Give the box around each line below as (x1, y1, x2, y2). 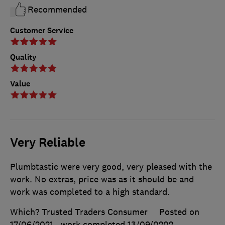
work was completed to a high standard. (10, 186, 170, 197)
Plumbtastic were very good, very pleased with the (10, 161, 212, 172)
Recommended (28, 4, 87, 15)
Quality (10, 51, 37, 62)
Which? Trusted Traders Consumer (10, 206, 148, 217)
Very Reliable (10, 134, 85, 151)
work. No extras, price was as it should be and (10, 173, 194, 185)
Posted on (159, 206, 199, 217)
